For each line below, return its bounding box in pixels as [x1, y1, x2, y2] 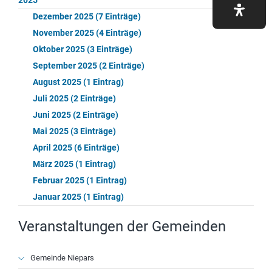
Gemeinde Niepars [30, 253, 94, 262]
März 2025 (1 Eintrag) [33, 158, 116, 169]
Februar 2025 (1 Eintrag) [33, 175, 127, 185]
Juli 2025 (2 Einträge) [33, 93, 116, 103]
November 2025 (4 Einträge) [33, 27, 141, 38]
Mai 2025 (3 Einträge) [33, 126, 116, 136]
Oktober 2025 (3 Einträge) [33, 44, 132, 54]
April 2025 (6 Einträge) [33, 142, 120, 152]
